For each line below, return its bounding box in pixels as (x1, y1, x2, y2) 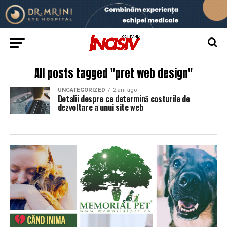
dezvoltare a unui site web (57, 101, 143, 113)
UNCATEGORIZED (57, 87, 105, 93)
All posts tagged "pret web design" (34, 66, 193, 82)
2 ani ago (112, 87, 137, 93)
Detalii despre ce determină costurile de (57, 93, 190, 105)
